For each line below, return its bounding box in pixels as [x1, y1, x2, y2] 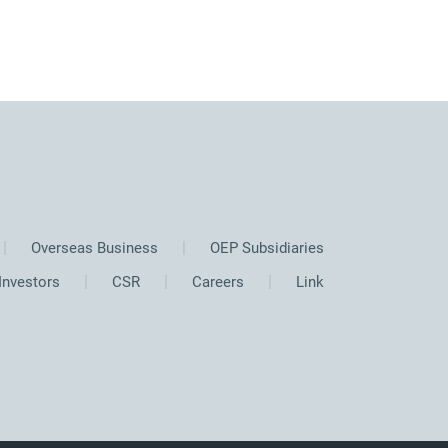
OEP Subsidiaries [206, 239, 324, 257]
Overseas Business [27, 239, 158, 257]
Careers [188, 273, 244, 291]
